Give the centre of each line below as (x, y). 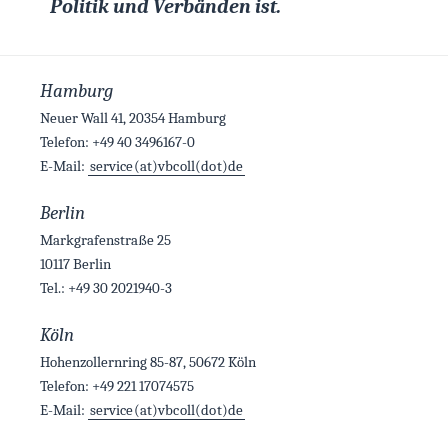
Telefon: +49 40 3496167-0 (117, 141)
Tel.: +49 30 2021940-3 (106, 287)
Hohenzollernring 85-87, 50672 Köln (148, 361)
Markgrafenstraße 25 (105, 239)
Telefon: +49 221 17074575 (117, 385)
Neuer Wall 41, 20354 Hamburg (133, 117)
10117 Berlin (75, 263)
